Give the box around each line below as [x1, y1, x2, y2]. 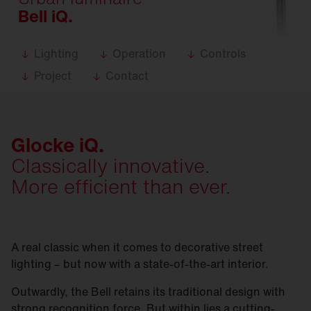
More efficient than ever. [11, 172, 230, 201]
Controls [200, 45, 246, 62]
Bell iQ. [18, 3, 73, 28]
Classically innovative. [11, 151, 210, 180]
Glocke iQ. [11, 131, 104, 159]
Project [34, 67, 72, 84]
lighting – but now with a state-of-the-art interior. [11, 255, 269, 272]
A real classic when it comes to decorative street [11, 239, 263, 255]
